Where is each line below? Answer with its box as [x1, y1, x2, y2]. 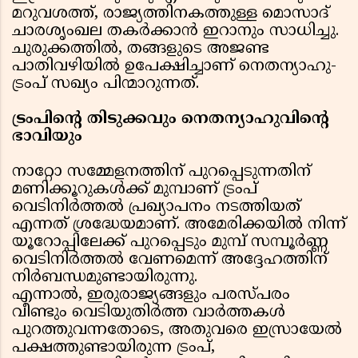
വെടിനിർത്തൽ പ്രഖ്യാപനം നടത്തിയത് [12, 197, 300, 218]
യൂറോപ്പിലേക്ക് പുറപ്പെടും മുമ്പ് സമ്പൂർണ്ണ [12, 233, 328, 253]
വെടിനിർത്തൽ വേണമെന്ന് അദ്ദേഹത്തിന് [12, 250, 328, 271]
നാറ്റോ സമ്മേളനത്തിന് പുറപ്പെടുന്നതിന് [12, 162, 311, 183]
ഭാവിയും [12, 127, 82, 148]
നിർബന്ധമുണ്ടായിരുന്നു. [12, 268, 197, 288]
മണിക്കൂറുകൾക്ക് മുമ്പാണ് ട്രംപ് [12, 180, 257, 201]
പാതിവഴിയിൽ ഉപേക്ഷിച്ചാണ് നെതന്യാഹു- [12, 57, 336, 78]
